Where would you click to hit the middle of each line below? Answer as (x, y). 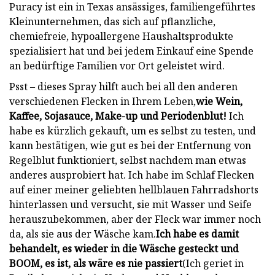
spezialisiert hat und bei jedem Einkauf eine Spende (131, 51)
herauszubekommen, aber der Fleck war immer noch (135, 219)
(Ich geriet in (213, 263)
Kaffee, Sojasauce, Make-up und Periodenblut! (118, 116)
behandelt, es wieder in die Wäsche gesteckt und (124, 248)
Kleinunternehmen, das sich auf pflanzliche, (112, 21)
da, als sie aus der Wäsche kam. (83, 234)
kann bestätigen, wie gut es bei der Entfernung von (130, 145)
